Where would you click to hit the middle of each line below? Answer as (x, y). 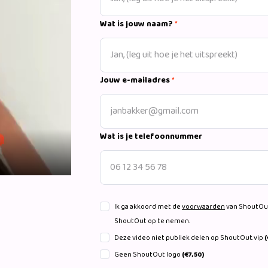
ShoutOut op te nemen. (152, 221)
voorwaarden (203, 207)
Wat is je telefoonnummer (151, 137)
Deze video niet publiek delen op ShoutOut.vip (189, 238)
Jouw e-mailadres (135, 80)
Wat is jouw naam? (136, 24)
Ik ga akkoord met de (148, 207)
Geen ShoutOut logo (148, 255)
